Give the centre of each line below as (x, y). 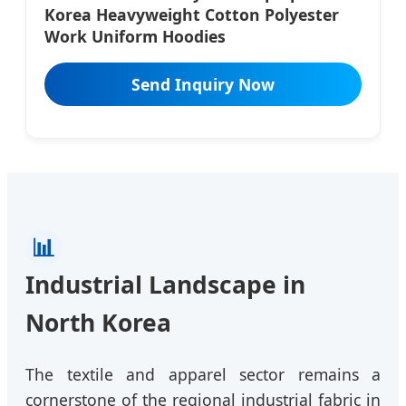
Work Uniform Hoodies (135, 37)
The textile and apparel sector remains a (203, 375)
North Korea (98, 323)
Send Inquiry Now (203, 85)
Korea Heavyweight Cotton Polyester (192, 15)
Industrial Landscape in (165, 285)
